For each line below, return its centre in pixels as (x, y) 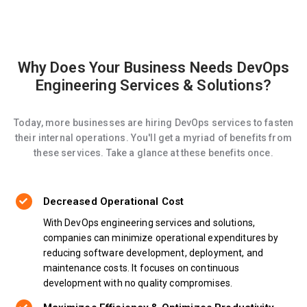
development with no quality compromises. (138, 283)
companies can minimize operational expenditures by (161, 237)
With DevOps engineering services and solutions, (149, 222)
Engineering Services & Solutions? (153, 85)
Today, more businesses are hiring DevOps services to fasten (153, 122)
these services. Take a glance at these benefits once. (153, 152)
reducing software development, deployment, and (153, 253)
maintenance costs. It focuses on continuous (141, 268)
